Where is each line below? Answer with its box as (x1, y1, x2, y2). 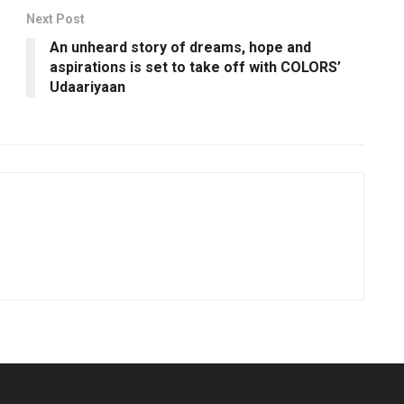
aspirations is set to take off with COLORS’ (50, 59, 341, 77)
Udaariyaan (50, 78, 125, 96)
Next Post (26, 12, 85, 27)
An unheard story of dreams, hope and (50, 39, 311, 57)
